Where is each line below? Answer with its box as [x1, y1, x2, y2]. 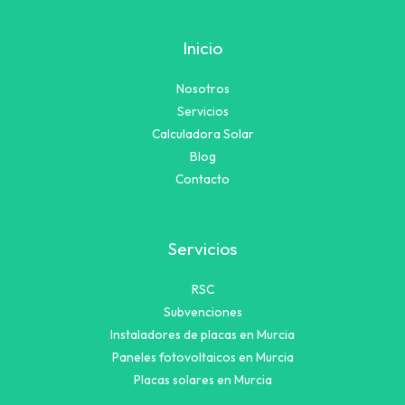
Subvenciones [163, 304, 242, 321]
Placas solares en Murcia [133, 372, 272, 389]
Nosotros [175, 80, 230, 98]
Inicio [183, 36, 222, 59]
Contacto [175, 171, 230, 188]
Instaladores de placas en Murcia [110, 326, 295, 344]
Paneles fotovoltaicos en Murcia [111, 349, 294, 366]
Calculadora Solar [151, 126, 254, 143]
